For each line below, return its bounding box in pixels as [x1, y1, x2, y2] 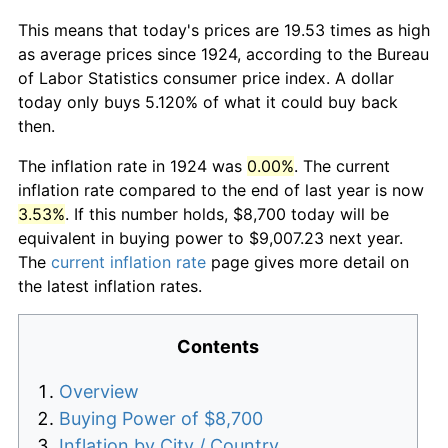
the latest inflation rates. [18, 275, 202, 296]
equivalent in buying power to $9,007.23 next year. [18, 227, 403, 248]
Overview [59, 380, 139, 402]
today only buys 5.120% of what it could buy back [18, 91, 398, 112]
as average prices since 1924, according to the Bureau [18, 43, 429, 64]
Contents [177, 335, 259, 357]
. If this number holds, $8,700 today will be [65, 203, 389, 224]
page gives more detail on [206, 251, 409, 272]
